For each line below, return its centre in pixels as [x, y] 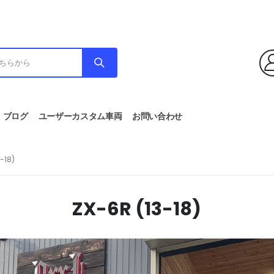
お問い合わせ [157, 117]
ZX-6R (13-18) [137, 209]
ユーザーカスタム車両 [80, 117]
